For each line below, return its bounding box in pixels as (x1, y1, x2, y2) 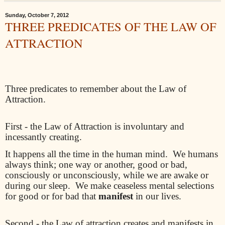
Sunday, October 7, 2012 (5, 12, 69, 18)
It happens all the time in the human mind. (5, 149, 168, 160)
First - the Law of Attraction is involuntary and (5, 121, 184, 132)
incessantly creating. (5, 131, 82, 142)
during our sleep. (5, 180, 70, 191)
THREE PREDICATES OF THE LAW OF (5, 18, 216, 35)
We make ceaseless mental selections (75, 180, 214, 191)
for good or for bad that (5, 191, 98, 202)
